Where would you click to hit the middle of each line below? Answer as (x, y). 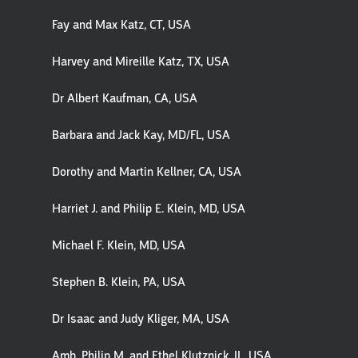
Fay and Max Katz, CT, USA (121, 25)
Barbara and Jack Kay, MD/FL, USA (141, 135)
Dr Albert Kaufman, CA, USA (125, 98)
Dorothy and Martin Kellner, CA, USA (147, 172)
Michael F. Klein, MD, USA (119, 245)
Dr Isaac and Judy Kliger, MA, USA (141, 319)
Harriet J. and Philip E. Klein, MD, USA (149, 209)
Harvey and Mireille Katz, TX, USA (141, 62)
